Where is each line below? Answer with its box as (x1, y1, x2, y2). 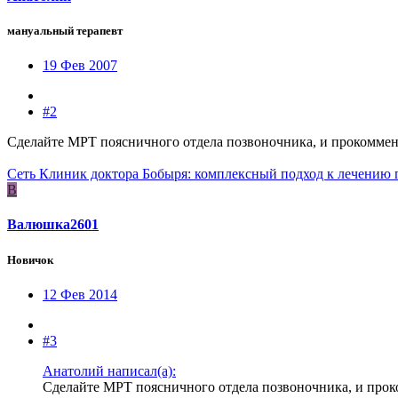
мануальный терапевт (7, 23, 123, 37)
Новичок (7, 252, 53, 267)
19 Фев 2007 (43, 58, 117, 74)
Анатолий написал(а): (43, 362, 176, 378)
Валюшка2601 (7, 217, 99, 233)
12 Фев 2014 (43, 286, 117, 302)
